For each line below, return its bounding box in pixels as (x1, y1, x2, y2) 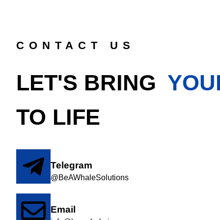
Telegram (51, 160, 92, 170)
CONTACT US (16, 39, 135, 52)
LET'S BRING (16, 70, 163, 95)
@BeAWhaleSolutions (51, 173, 129, 182)
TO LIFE (16, 104, 100, 130)
